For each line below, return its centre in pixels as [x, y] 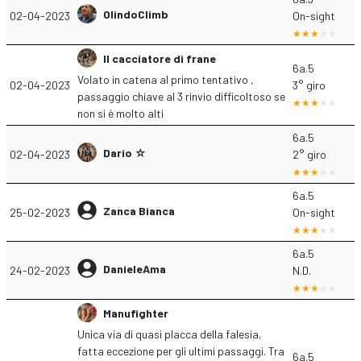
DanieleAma [135, 268]
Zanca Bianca [139, 210]
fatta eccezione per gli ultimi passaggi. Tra [181, 351]
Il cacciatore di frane [160, 58]
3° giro [309, 85]
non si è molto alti [120, 113]
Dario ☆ [125, 152]
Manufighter [136, 313]
